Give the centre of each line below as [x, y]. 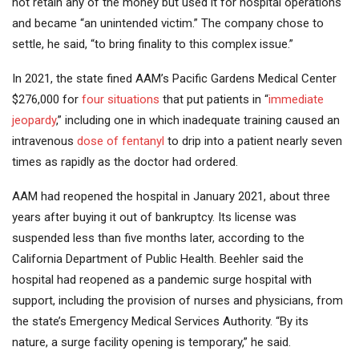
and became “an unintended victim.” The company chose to [168, 24]
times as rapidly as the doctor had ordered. [125, 162]
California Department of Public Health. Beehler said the [158, 259]
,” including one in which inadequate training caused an [198, 121]
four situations [121, 100]
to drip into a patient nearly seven [253, 141]
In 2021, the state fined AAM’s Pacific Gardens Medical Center [174, 79]
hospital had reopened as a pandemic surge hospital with [162, 280]
